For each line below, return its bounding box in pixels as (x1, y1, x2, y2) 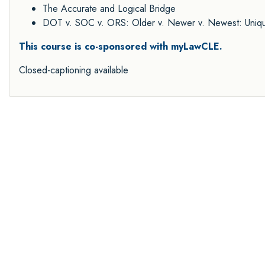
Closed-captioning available (19, 63, 128, 77)
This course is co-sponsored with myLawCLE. (19, 39, 222, 53)
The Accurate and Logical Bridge (43, 1, 176, 15)
